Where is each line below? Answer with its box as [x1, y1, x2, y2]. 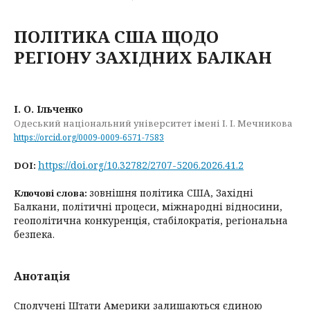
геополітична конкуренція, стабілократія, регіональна [14, 213, 288, 227]
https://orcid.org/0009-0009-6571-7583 [14, 131, 164, 143]
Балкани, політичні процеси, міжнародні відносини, [14, 199, 282, 213]
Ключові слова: [14, 186, 89, 199]
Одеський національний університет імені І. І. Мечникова [14, 117, 293, 129]
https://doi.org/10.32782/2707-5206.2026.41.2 [38, 158, 244, 172]
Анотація [14, 268, 70, 284]
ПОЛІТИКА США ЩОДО [14, 25, 219, 48]
